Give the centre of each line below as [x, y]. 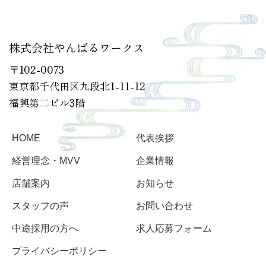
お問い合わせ [164, 205]
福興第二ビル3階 [47, 102]
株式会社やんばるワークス [77, 47]
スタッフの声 [40, 205]
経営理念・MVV [46, 160]
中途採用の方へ [45, 228]
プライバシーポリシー [59, 251]
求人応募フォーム [174, 228]
